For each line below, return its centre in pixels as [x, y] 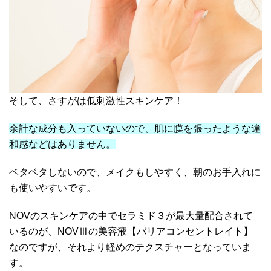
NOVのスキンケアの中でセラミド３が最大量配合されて [131, 216]
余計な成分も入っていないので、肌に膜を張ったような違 [135, 129]
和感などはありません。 [62, 145]
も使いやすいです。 [53, 188]
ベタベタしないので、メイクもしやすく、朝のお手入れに [135, 172]
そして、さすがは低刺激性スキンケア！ [96, 101]
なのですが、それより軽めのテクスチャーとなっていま [130, 247]
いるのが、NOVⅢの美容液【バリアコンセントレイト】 [131, 232]
